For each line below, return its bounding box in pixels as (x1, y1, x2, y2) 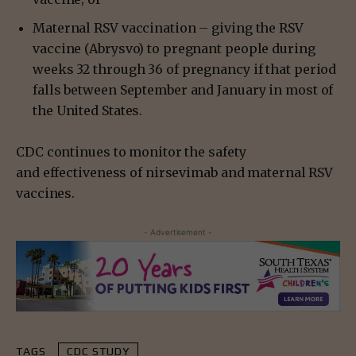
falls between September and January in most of (33, 81, 334, 98)
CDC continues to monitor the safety (16, 143, 246, 160)
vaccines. (16, 184, 75, 201)
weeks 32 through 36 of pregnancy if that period (33, 60, 337, 77)
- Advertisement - (144, 226, 212, 237)
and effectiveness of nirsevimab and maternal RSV (16, 164, 334, 180)
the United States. (33, 102, 143, 118)
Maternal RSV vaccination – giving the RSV (33, 19, 304, 36)
